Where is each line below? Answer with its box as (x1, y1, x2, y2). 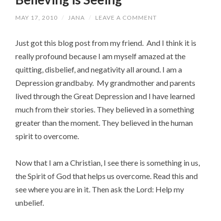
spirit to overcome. (15, 131, 79, 141)
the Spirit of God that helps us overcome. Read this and (15, 171, 198, 181)
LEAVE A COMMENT (95, 13, 157, 21)
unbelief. (15, 197, 44, 207)
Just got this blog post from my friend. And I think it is (15, 37, 197, 47)
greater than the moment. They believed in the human (15, 117, 193, 127)
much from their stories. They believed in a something (15, 104, 195, 114)
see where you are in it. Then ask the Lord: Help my (15, 184, 184, 194)
